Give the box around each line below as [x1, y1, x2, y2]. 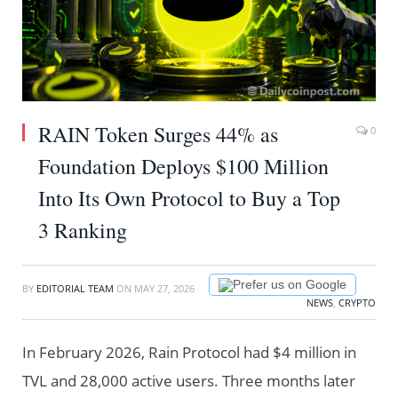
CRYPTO [338, 295, 376, 309]
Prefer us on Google [233, 277, 346, 292]
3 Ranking [38, 216, 127, 245]
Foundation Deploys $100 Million [38, 152, 329, 181]
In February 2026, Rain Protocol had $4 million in [22, 341, 356, 362]
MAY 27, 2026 [134, 281, 195, 295]
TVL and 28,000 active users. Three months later [22, 370, 355, 391]
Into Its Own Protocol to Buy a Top [38, 184, 340, 213]
